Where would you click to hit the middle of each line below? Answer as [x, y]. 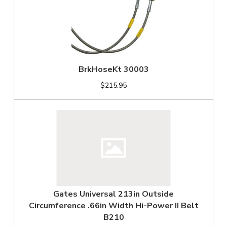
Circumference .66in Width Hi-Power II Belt [113, 206]
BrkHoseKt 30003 [113, 70]
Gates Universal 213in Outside [113, 194]
